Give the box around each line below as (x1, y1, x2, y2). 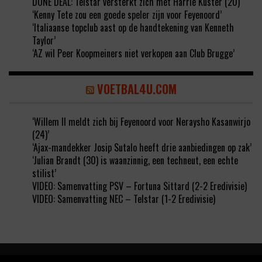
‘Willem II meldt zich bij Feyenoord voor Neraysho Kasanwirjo (32, 115, 250, 129)
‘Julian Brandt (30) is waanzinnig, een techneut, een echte (32, 153, 238, 168)
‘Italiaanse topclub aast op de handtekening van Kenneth (32, 20, 234, 35)
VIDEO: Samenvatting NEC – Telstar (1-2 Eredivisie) (32, 192, 215, 206)
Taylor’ (32, 33, 56, 48)
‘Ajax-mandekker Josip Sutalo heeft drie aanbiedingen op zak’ (32, 140, 251, 155)
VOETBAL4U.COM (96, 80, 177, 98)
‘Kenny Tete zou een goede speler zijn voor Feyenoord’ (32, 8, 222, 22)
